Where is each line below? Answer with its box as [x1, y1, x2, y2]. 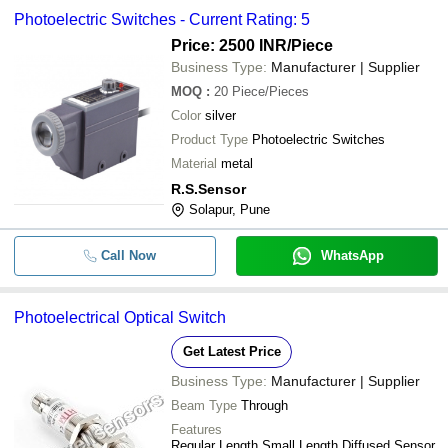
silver [205, 108, 236, 123]
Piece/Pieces [232, 84, 309, 99]
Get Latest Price [182, 344, 281, 359]
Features [171, 422, 222, 437]
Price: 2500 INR [171, 37, 287, 54]
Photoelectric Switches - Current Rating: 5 [14, 11, 310, 28]
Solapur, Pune [189, 202, 270, 217]
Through [241, 398, 288, 413]
